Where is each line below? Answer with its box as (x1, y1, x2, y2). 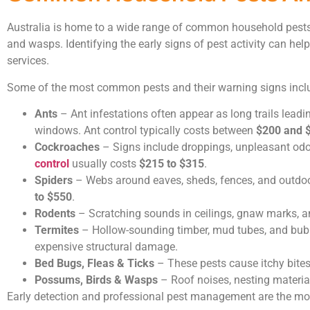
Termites (35, 224, 79, 237)
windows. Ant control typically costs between (35, 124, 256, 138)
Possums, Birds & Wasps (35, 273, 158, 287)
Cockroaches (35, 140, 100, 154)
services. (7, 54, 49, 68)
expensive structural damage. (35, 240, 178, 254)
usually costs (69, 157, 139, 171)
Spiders (35, 174, 73, 188)
